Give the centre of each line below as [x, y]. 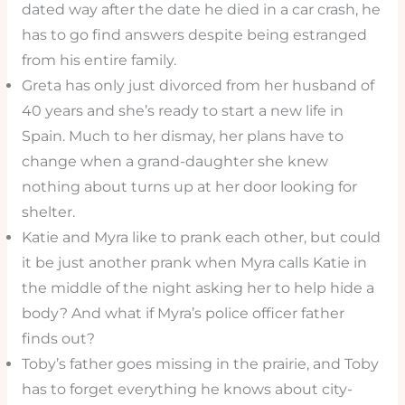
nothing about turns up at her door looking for [189, 186]
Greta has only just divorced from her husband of [198, 85]
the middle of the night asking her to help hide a [198, 287]
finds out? [58, 338]
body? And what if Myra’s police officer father [183, 313]
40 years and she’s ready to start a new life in [182, 110]
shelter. [48, 212]
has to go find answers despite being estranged [194, 34]
